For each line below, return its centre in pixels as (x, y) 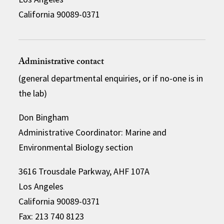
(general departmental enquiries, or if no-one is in (111, 78)
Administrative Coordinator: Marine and (93, 132)
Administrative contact (61, 62)
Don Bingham (44, 117)
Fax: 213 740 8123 (51, 216)
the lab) (33, 93)
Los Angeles (41, 186)
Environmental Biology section (76, 147)
